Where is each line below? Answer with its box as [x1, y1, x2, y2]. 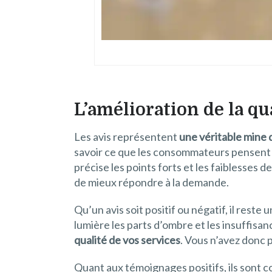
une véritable [179, 129, 242, 143]
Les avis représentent [74, 129, 179, 143]
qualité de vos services [74, 233, 180, 246]
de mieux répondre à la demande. [74, 175, 229, 189]
